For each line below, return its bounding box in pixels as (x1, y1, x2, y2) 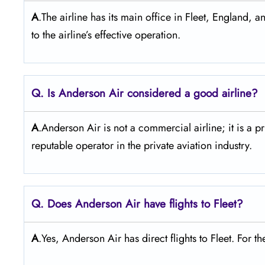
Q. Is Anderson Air (31, 85, 124, 101)
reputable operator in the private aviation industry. (31, 137, 255, 153)
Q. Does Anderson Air (31, 195, 140, 212)
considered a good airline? (127, 85, 258, 101)
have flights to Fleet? (144, 195, 243, 212)
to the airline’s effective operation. (31, 27, 183, 43)
